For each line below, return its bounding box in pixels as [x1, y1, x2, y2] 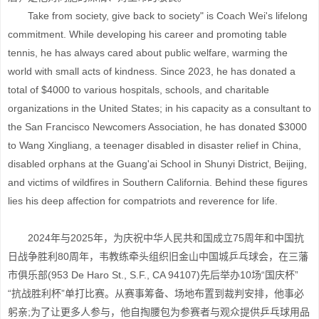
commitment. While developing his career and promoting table [8, 28, 287, 40]
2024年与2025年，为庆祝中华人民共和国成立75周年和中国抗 [8, 232, 304, 244]
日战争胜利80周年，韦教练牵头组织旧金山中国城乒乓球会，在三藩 [8, 251, 308, 262]
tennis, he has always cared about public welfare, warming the [8, 47, 288, 58]
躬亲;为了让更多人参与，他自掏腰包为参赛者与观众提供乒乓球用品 [8, 306, 310, 318]
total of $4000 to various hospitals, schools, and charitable [8, 84, 269, 95]
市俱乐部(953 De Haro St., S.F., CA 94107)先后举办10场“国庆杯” [8, 269, 298, 281]
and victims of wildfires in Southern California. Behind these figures [8, 177, 308, 188]
